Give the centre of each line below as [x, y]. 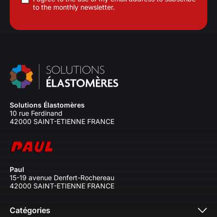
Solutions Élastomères [47, 105]
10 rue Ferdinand [36, 113]
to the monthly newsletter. [74, 7]
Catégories [30, 210]
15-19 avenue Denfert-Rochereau [62, 178]
